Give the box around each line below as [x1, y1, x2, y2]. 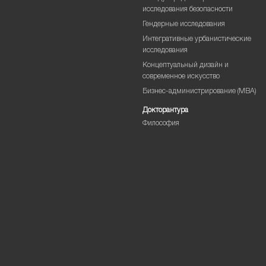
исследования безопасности [142, 5, 233, 14]
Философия [142, 119, 179, 128]
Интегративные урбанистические [142, 35, 251, 43]
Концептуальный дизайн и [142, 61, 229, 69]
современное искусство [142, 72, 220, 81]
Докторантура [142, 106, 188, 115]
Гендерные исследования [142, 20, 225, 28]
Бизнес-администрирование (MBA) [142, 87, 256, 96]
